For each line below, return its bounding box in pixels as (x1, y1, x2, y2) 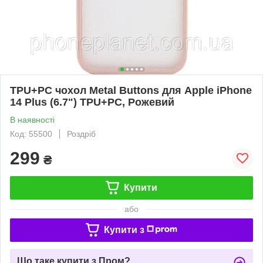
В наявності (10, 114, 55, 124)
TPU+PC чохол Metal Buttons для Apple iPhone (10, 84, 252, 96)
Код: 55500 (10, 129, 52, 139)
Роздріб (67, 129, 96, 139)
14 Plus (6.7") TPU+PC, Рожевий (10, 96, 174, 108)
